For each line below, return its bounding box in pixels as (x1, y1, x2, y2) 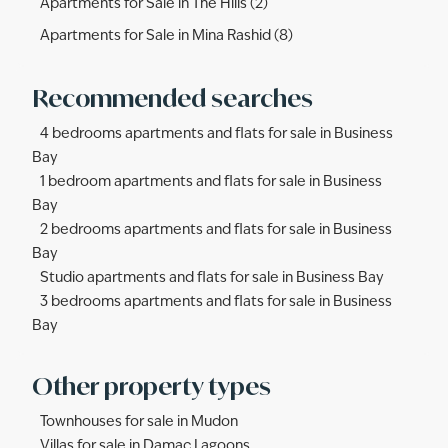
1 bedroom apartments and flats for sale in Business (40, 175, 382, 189)
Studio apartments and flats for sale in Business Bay (40, 271, 384, 285)
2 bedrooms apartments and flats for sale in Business (40, 223, 392, 237)
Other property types (32, 371, 271, 401)
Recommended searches (32, 83, 313, 113)
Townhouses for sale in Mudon (40, 415, 238, 429)
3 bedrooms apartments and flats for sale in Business (40, 295, 392, 309)
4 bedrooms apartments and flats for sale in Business (40, 127, 393, 141)
